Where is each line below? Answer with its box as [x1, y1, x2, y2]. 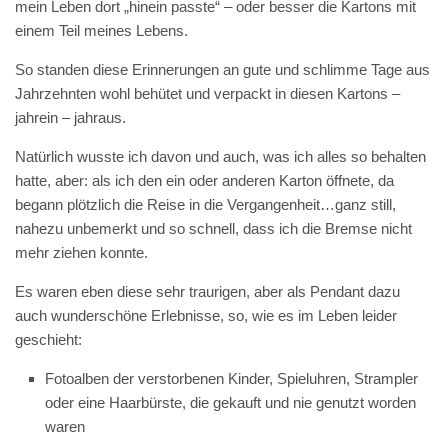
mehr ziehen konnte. [15, 244, 148, 261]
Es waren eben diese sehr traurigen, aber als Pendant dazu [15, 283, 400, 300]
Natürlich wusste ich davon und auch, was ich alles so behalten [15, 148, 426, 165]
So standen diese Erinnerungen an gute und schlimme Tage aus [15, 61, 430, 78]
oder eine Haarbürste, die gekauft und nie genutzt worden [45, 394, 416, 411]
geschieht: [15, 331, 82, 348]
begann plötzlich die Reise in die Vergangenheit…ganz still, [15, 196, 396, 213]
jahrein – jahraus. [15, 109, 126, 126]
